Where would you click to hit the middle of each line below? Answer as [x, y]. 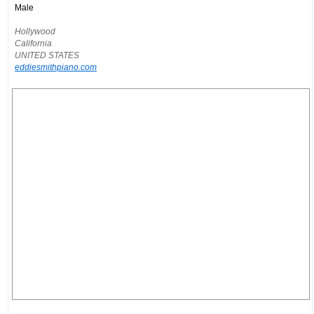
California [33, 43]
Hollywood [35, 31]
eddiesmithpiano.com [56, 67]
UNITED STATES [47, 55]
